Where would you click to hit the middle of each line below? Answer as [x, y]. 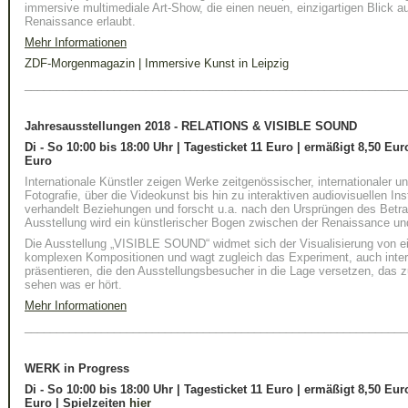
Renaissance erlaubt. [80, 21]
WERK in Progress [77, 368]
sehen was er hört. [73, 285]
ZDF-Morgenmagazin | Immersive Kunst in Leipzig [157, 63]
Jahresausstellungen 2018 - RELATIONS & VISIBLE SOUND [191, 126]
